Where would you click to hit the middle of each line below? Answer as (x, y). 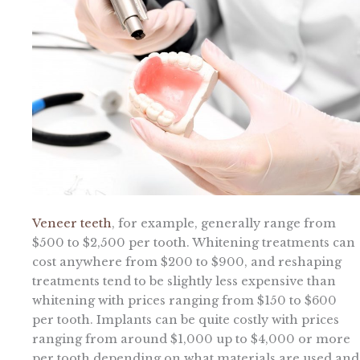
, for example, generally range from (224, 224)
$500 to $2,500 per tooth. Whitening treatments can (194, 243)
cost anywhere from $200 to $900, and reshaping (187, 262)
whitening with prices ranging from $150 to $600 (184, 301)
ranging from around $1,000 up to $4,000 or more (191, 340)
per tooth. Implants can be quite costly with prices (186, 320)
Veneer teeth (72, 224)
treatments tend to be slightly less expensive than (184, 282)
